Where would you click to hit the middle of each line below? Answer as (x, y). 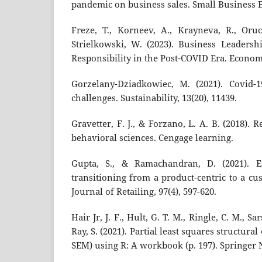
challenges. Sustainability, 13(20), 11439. (154, 98)
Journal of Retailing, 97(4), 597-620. (144, 192)
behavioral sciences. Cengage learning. (152, 138)
